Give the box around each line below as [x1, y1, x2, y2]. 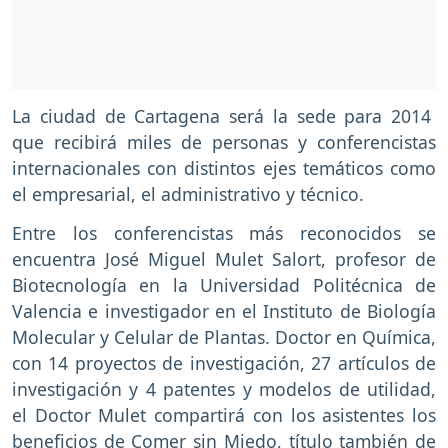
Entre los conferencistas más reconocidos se [12, 221, 436, 246]
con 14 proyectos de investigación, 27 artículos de [12, 351, 436, 376]
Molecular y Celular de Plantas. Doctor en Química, [12, 325, 436, 350]
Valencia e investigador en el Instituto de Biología [12, 299, 436, 324]
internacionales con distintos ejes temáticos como [12, 156, 436, 181]
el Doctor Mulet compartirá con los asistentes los [12, 403, 436, 428]
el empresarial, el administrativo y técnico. [12, 182, 364, 207]
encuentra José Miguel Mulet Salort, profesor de [12, 247, 436, 272]
